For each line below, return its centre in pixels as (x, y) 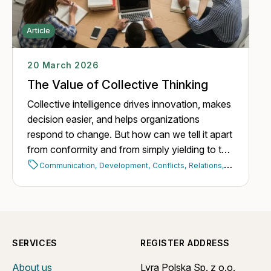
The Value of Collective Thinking (118, 84)
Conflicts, (170, 165)
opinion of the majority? (79, 164)
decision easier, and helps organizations (114, 119)
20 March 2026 (63, 65)
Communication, (68, 165)
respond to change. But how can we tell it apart (130, 134)
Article (39, 30)
